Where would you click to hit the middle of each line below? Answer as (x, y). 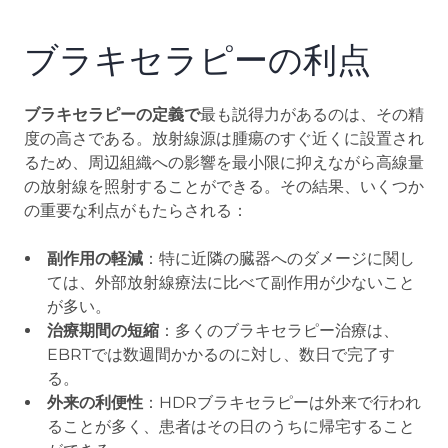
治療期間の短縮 (103, 330)
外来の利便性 (95, 402)
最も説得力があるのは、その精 (312, 114)
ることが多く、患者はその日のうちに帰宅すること (231, 426)
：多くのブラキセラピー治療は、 (279, 330)
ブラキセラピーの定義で (112, 114)
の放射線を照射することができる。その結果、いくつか (224, 186)
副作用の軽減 (95, 258)
